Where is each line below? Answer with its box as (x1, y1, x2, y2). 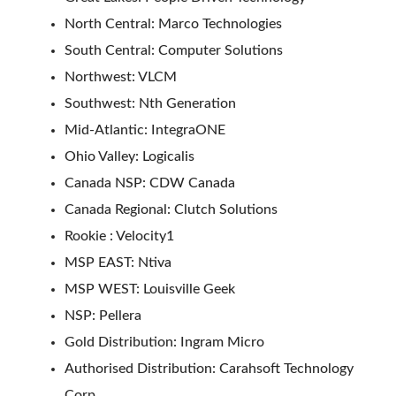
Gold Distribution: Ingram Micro (65, 334, 264, 349)
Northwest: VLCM (65, 69, 177, 84)
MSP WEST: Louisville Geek (65, 281, 235, 296)
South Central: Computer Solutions (65, 42, 283, 57)
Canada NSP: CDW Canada (65, 175, 235, 190)
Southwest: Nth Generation (65, 95, 236, 110)
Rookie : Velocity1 (65, 228, 174, 243)
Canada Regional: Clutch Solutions (65, 202, 278, 217)
